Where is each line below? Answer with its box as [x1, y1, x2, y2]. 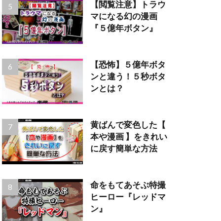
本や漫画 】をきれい [90, 132, 167, 142]
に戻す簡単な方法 [90, 144, 157, 154]
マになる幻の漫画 [90, 11, 157, 22]
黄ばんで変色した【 [90, 120, 166, 130]
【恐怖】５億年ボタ [90, 60, 166, 70]
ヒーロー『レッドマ [90, 192, 166, 202]
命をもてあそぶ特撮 [90, 180, 166, 190]
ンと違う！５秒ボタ [90, 72, 166, 82]
